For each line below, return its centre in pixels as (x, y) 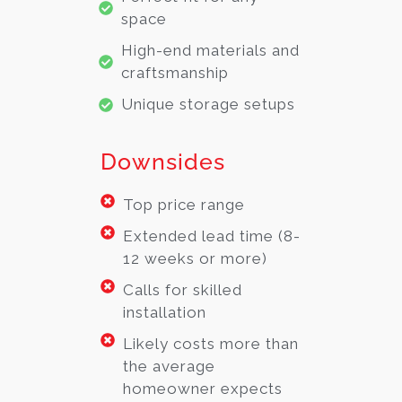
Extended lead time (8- (212, 236)
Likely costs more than (211, 344)
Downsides (163, 162)
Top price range (184, 205)
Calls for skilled (183, 290)
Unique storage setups (208, 105)
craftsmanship (175, 73)
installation (165, 313)
